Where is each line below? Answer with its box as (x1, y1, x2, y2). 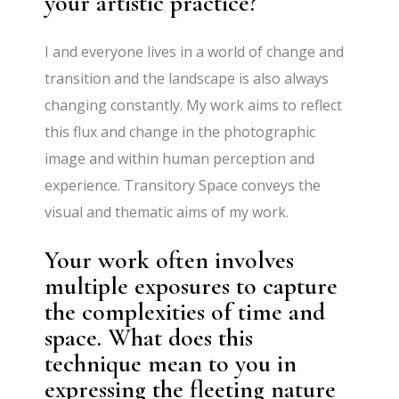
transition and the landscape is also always (45, 68, 330, 88)
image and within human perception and (45, 148, 315, 168)
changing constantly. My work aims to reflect (45, 94, 343, 115)
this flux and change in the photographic (45, 121, 316, 142)
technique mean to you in (45, 347, 297, 379)
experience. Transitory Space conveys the (45, 175, 322, 195)
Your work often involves (45, 244, 295, 275)
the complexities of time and (45, 296, 326, 327)
